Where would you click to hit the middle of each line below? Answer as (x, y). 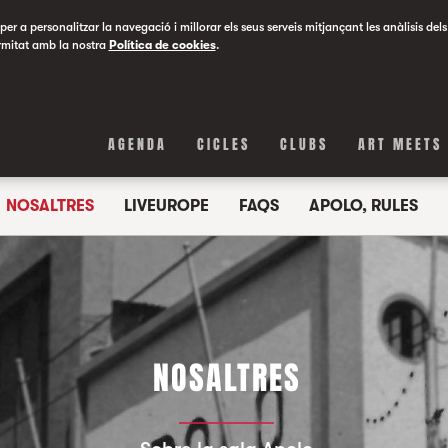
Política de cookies (162, 45)
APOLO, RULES (363, 206)
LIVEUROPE (166, 206)
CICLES (224, 144)
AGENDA (138, 144)
